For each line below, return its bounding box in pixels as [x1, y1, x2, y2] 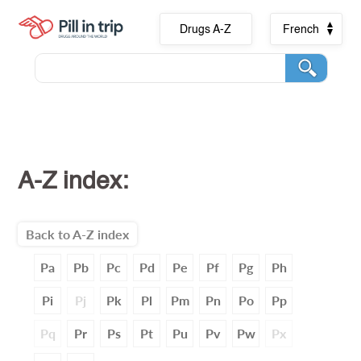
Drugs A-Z [180, 24, 232, 35]
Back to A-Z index [26, 226, 130, 242]
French [282, 24, 319, 35]
